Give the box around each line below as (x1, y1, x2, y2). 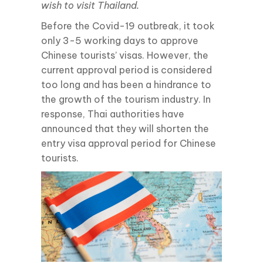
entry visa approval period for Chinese (41, 137, 216, 149)
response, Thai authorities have (41, 108, 184, 120)
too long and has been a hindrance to (41, 79, 211, 90)
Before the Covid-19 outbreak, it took (41, 20, 215, 32)
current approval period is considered (41, 64, 212, 76)
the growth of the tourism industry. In (41, 93, 211, 105)
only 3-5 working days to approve (41, 35, 198, 46)
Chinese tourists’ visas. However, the (41, 49, 208, 61)
